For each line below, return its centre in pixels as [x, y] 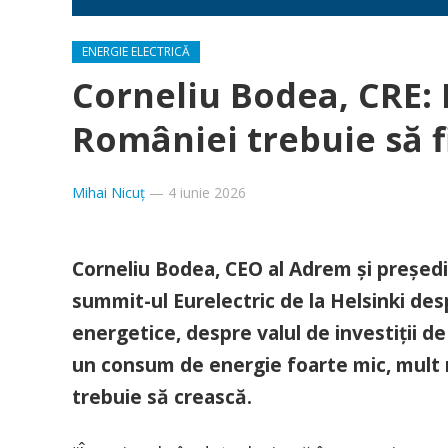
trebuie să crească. [162, 396]
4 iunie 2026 [207, 192]
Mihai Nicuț [108, 192]
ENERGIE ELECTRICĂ [136, 51]
